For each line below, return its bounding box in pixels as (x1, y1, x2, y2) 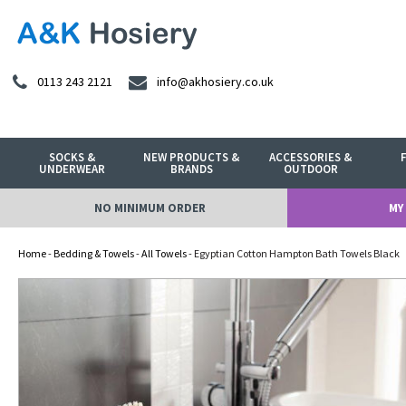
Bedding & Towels (53, 246, 134, 260)
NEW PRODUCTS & (143, 150, 240, 165)
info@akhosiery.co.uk (157, 73, 274, 91)
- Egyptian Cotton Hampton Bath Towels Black (187, 246, 400, 260)
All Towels (141, 246, 187, 260)
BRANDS (169, 161, 213, 177)
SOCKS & (49, 150, 96, 165)
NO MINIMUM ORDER (93, 200, 206, 216)
